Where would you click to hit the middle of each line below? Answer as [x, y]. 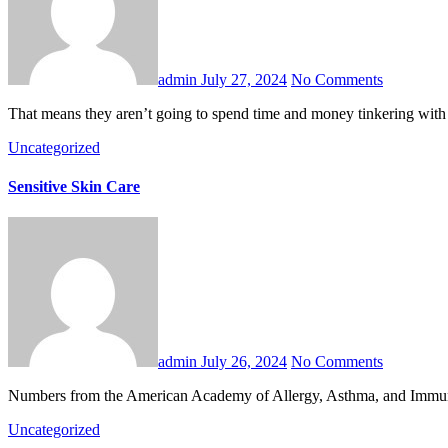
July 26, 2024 [244, 362]
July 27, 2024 [244, 79]
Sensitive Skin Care [74, 186]
